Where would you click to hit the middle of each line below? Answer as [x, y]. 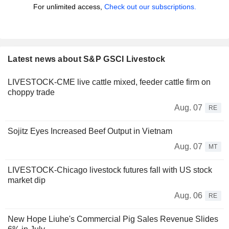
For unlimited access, [68, 7]
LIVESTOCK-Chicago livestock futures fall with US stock [110, 170]
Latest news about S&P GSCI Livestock [87, 59]
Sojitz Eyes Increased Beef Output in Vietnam [90, 131]
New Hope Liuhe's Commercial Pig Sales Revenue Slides [113, 219]
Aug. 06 [188, 196]
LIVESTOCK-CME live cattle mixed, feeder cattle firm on [109, 82]
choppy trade [31, 93]
